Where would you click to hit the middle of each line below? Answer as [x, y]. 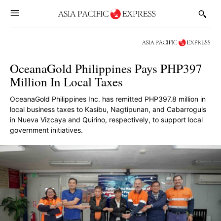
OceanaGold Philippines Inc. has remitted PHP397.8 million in [108, 99]
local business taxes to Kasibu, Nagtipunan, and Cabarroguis [108, 109]
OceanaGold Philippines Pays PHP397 [106, 68]
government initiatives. [46, 130]
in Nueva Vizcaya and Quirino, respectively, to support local [106, 120]
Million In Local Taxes [66, 82]
